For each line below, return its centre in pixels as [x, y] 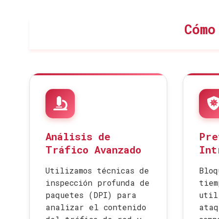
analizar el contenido [96, 207]
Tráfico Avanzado [93, 150]
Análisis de [78, 136]
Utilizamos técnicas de [97, 170]
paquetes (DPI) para [91, 195]
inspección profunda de [98, 183]
